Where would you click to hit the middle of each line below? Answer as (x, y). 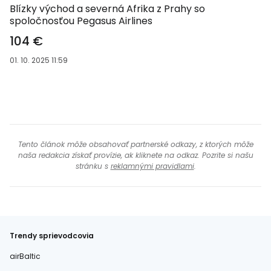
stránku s (93, 166)
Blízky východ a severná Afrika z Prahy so (107, 9)
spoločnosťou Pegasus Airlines (81, 21)
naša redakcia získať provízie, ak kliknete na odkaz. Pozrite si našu (135, 155)
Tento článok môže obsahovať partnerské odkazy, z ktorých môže (135, 144)
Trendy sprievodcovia (52, 236)
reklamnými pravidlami (152, 166)
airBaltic (25, 256)
